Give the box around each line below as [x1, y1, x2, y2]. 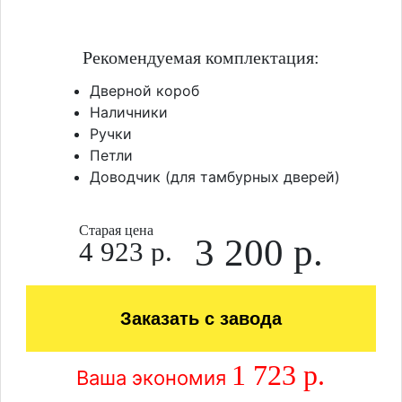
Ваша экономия [76, 366, 232, 389]
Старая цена [78, 223, 153, 238]
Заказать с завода [119, 309, 282, 328]
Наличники [89, 103, 168, 121]
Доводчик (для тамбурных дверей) [89, 168, 340, 186]
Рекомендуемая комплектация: [83, 48, 319, 67]
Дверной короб [89, 82, 199, 100]
